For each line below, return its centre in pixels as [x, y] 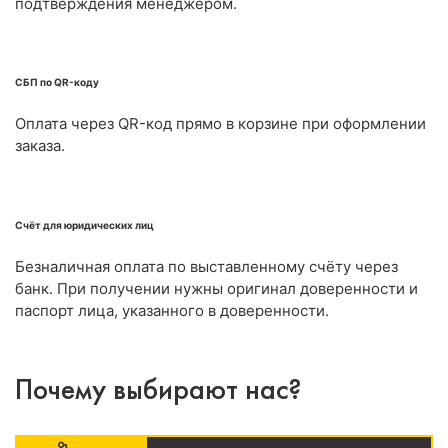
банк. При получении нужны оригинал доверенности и [216, 289]
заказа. [40, 146]
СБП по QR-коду [57, 82]
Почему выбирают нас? [158, 392]
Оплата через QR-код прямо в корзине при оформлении [220, 124]
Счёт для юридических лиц [84, 224]
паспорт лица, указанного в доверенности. [172, 311]
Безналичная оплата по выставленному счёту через [206, 267]
